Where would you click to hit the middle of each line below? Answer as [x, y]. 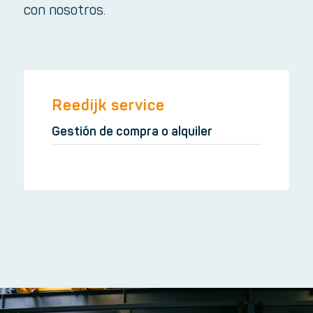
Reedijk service [108, 106]
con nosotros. [64, 11]
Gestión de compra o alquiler [132, 132]
